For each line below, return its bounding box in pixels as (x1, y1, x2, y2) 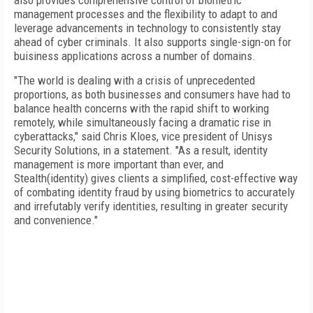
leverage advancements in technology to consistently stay (14, 21, 281, 35)
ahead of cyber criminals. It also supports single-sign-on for (14, 35, 291, 49)
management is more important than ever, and (14, 157, 224, 171)
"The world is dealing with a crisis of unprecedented (14, 73, 255, 87)
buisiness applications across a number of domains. (14, 49, 256, 63)
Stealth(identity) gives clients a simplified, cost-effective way (14, 171, 298, 185)
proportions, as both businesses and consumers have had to (14, 87, 291, 101)
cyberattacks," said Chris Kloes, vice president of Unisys (14, 129, 272, 143)
